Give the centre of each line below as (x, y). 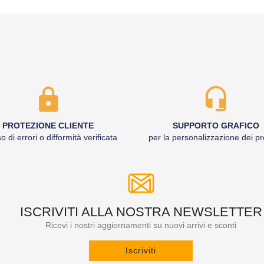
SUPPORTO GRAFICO (216, 126)
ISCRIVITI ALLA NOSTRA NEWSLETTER (141, 212)
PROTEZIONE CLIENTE (48, 126)
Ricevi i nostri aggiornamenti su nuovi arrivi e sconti (141, 225)
